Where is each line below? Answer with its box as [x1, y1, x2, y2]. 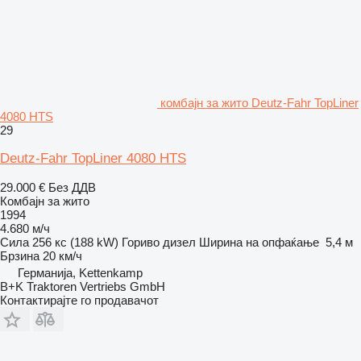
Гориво [122, 234, 160, 249]
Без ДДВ [48, 180, 96, 194]
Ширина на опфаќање [199, 234, 319, 249]
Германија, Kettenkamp [18, 265, 143, 280]
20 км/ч [43, 248, 82, 263]
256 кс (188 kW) [32, 234, 118, 249]
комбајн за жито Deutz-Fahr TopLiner [160, 95, 359, 110]
